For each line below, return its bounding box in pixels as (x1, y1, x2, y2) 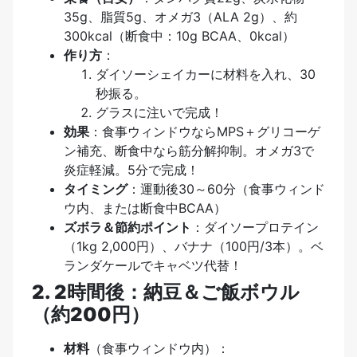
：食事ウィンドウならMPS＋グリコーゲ (89, 124, 320, 140)
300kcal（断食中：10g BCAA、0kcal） (64, 28, 295, 45)
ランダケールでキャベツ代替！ (64, 257, 242, 274)
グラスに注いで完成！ (96, 104, 223, 121)
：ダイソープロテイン (191, 219, 319, 236)
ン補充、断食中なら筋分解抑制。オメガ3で (64, 143, 314, 159)
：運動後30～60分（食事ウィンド (127, 181, 325, 198)
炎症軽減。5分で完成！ (64, 162, 199, 178)
